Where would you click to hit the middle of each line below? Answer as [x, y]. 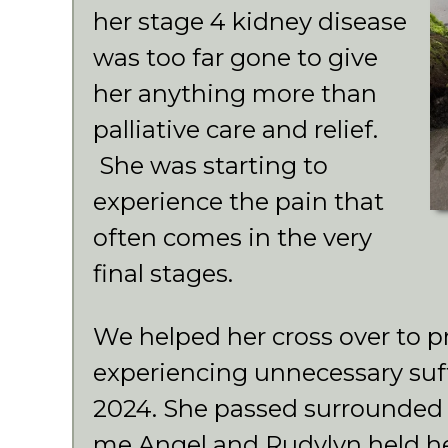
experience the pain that [238, 201]
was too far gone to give [235, 57]
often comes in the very [232, 237]
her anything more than [235, 93]
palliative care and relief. [235, 129]
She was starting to [210, 165]
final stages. [166, 273]
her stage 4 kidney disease [250, 21]
